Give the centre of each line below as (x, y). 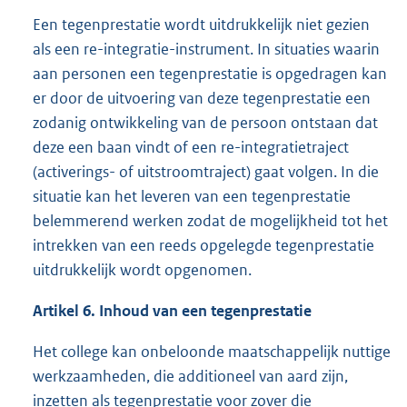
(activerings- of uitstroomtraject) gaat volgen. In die (206, 172)
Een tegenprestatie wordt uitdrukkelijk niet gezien (201, 25)
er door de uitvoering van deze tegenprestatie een (202, 99)
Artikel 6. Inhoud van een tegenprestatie (172, 311)
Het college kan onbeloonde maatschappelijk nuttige (212, 352)
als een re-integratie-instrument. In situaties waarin (206, 50)
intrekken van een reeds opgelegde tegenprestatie (203, 246)
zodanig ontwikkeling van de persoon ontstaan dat (205, 123)
